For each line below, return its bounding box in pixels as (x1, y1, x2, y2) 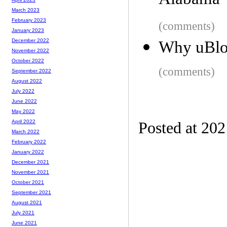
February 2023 (12, 17, 46, 23)
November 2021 (12, 169, 49, 175)
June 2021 (12, 220, 37, 226)
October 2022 (12, 58, 44, 64)
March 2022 (12, 129, 40, 135)
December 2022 (12, 37, 49, 44)
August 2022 (12, 78, 42, 84)
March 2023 (12, 7, 40, 13)
